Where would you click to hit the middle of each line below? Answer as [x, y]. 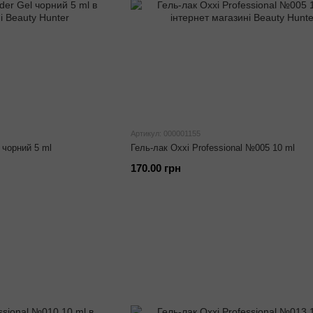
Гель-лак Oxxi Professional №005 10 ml [212, 148]
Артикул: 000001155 [165, 133]
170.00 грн [155, 168]
